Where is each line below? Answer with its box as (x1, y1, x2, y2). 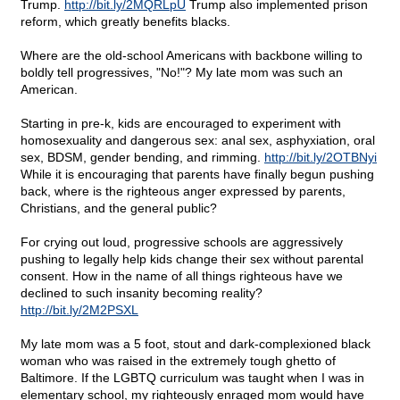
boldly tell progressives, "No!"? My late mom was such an (21, 65, 343, 80)
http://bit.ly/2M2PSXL (21, 303, 138, 318)
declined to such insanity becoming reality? (21, 286, 262, 301)
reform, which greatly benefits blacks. (21, 14, 230, 29)
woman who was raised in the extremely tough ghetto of (21, 354, 336, 369)
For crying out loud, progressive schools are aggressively (21, 235, 343, 250)
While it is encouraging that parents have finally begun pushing (21, 167, 374, 182)
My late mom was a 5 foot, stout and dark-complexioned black (21, 337, 371, 352)
